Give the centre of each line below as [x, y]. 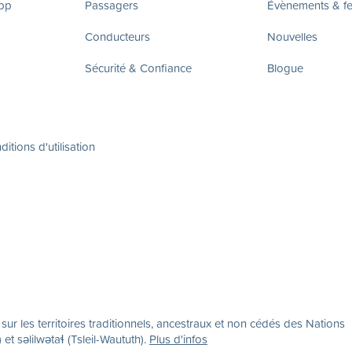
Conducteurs [117, 36]
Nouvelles [292, 36]
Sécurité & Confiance [138, 68]
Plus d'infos [178, 339]
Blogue [285, 68]
